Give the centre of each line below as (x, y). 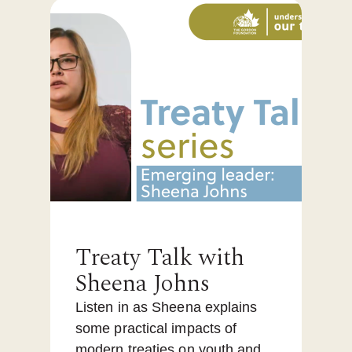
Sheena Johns (143, 284)
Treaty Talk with (160, 258)
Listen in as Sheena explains (167, 308)
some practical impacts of (156, 329)
